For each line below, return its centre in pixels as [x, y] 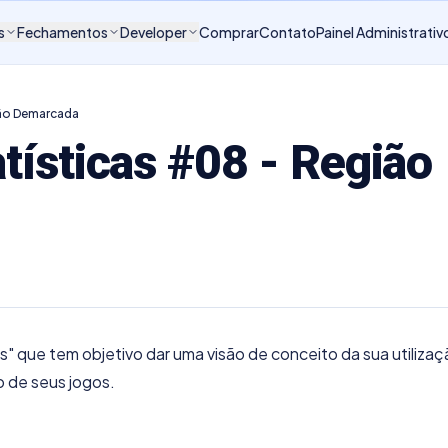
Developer [153, 32]
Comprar [229, 32]
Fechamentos [62, 32]
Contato [287, 32]
